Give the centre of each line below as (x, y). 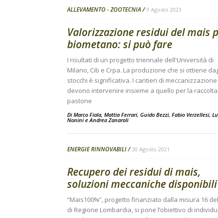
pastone (80, 101)
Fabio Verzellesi (191, 115)
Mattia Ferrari (121, 115)
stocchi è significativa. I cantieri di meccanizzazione (142, 80)
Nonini (75, 120)
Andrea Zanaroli (109, 120)
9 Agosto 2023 (164, 9)
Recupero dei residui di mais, (134, 172)
